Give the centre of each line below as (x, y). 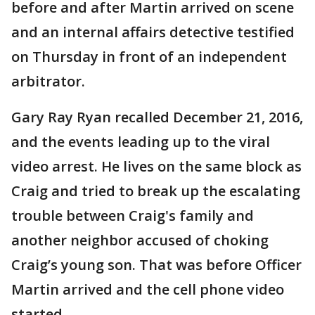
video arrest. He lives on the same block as (156, 167)
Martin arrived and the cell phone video (148, 290)
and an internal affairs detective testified (153, 32)
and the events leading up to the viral (141, 142)
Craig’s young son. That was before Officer (156, 265)
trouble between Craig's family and (133, 216)
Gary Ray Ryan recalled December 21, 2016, (157, 117)
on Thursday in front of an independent (149, 57)
